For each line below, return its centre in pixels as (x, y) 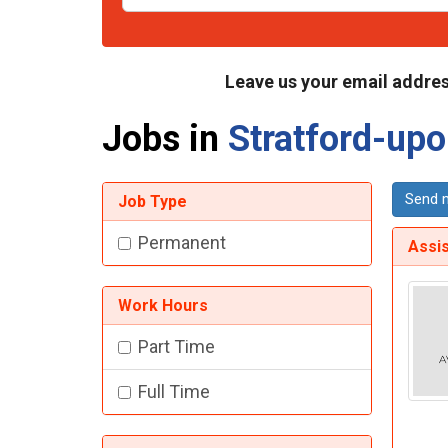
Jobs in (165, 139)
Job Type (152, 202)
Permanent (182, 243)
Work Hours (163, 306)
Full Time (174, 392)
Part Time (176, 347)
